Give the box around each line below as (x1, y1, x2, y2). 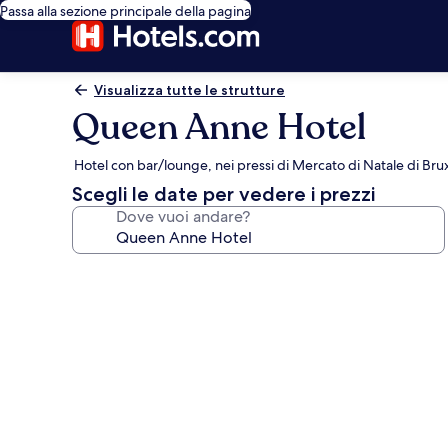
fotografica (71, 290, 199, 319)
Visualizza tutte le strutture (94, 81, 285, 99)
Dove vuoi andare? (116, 206, 250, 227)
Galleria (71, 261, 160, 290)
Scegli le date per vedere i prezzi (72, 182, 375, 206)
